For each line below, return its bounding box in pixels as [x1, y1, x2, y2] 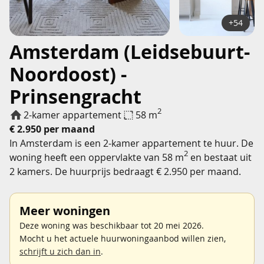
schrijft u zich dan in [19, 245, 101, 257]
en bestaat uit [188, 150, 252, 164]
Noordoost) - [9, 61, 127, 87]
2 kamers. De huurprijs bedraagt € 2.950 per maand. [9, 164, 241, 178]
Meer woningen [19, 202, 110, 219]
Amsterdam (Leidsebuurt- [9, 38, 250, 65]
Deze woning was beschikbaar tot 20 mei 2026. [19, 219, 204, 231]
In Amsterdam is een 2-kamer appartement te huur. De [9, 136, 253, 150]
